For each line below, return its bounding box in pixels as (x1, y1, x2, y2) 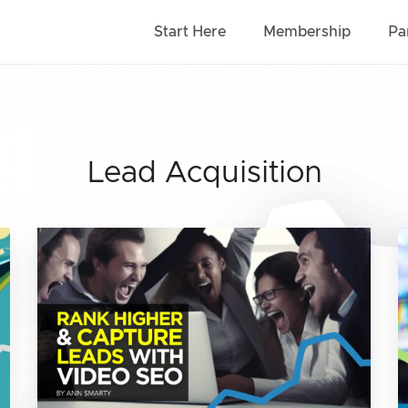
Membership (262, 25, 351, 39)
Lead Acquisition (86, 158, 322, 189)
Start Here (153, 25, 226, 39)
